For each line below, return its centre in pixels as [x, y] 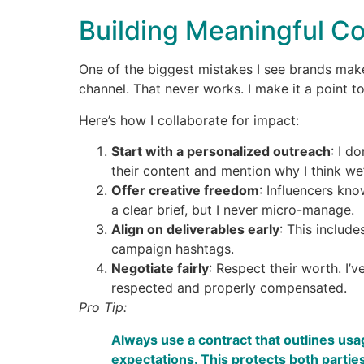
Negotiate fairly [160, 269]
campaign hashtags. [173, 249]
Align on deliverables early [195, 230]
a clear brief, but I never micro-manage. [233, 210]
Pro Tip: [103, 308]
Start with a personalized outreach [221, 152]
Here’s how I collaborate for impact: [189, 120]
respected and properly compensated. [229, 288]
